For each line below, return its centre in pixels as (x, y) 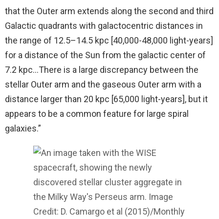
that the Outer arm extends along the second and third (109, 11)
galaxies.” (23, 128)
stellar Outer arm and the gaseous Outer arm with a (103, 84)
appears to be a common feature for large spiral (97, 113)
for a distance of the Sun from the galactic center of (105, 55)
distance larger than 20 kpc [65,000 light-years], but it (106, 99)
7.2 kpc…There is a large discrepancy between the (102, 69)
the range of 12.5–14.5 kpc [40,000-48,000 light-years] (109, 40)
